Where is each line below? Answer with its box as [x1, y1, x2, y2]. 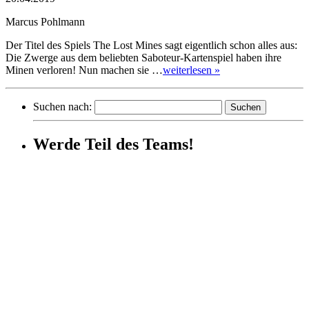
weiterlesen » [163, 64, 220, 77]
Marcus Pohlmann [6, 16, 85, 28]
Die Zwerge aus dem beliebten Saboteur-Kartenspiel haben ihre [6, 52, 281, 64]
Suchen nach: [33, 101, 92, 113]
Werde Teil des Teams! [33, 135, 194, 154]
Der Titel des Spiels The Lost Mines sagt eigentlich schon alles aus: [6, 39, 297, 52]
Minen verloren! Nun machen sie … [6, 64, 163, 77]
